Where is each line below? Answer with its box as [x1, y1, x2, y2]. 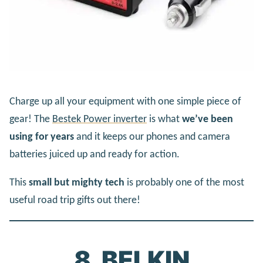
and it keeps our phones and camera [74, 131, 230, 143]
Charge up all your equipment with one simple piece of [9, 96, 241, 108]
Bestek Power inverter [52, 114, 147, 126]
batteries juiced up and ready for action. [9, 149, 180, 161]
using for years [9, 131, 74, 143]
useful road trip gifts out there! [9, 195, 140, 207]
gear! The [9, 114, 52, 126]
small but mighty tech [26, 177, 124, 189]
